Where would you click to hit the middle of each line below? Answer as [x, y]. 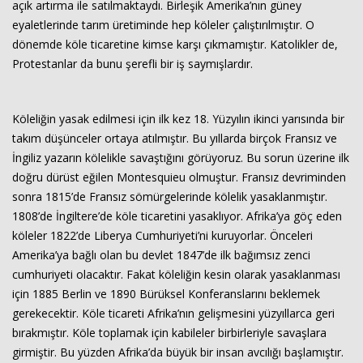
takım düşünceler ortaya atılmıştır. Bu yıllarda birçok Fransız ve [175, 138]
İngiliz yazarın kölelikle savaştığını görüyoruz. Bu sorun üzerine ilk [181, 158]
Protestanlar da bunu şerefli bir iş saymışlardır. [132, 64]
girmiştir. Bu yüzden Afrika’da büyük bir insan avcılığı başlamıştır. [178, 352]
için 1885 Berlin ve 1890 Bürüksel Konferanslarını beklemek [166, 294]
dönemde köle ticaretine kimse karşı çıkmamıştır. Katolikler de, [175, 44]
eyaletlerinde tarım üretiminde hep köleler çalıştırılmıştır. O [163, 25]
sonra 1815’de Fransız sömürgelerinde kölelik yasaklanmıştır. [170, 196]
